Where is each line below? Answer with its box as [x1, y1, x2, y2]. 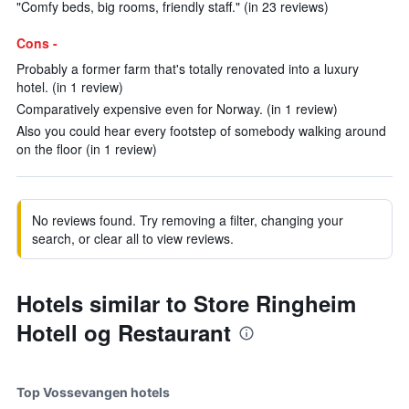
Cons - [16, 34, 58, 52]
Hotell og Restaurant [16, 317, 231, 348]
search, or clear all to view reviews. [32, 229, 234, 247]
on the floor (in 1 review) [16, 140, 157, 158]
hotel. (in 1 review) [16, 78, 123, 96]
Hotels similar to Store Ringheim [16, 288, 356, 319]
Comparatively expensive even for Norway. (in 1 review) [16, 100, 338, 118]
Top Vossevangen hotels [16, 384, 170, 400]
